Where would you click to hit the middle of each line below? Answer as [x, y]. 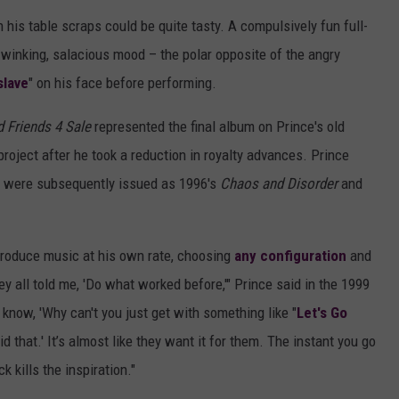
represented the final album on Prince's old [218, 127]
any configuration [290, 256]
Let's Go [322, 313]
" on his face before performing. [122, 83]
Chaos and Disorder [279, 184]
